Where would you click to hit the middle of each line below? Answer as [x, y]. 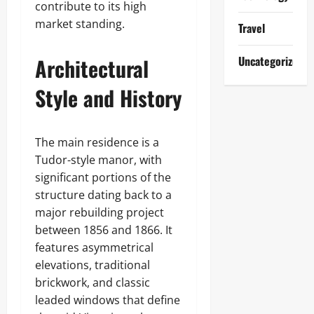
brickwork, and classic [93, 282]
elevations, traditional [93, 265]
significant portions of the [103, 177]
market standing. [80, 24]
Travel [251, 28]
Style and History [108, 98]
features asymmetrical [94, 247]
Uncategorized [271, 61]
